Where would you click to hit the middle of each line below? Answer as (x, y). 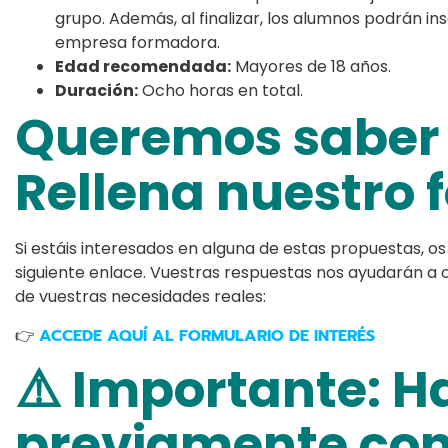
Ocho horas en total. (220, 91)
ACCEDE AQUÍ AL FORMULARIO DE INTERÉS (207, 336)
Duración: (96, 91)
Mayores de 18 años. (311, 67)
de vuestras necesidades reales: (140, 297)
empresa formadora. (137, 43)
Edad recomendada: (143, 67)
